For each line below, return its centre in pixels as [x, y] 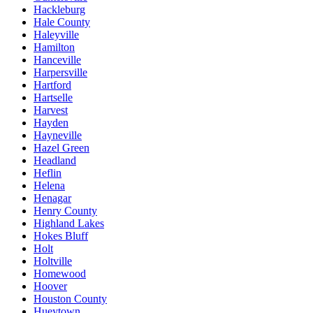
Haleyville [56, 34]
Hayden [51, 122]
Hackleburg [59, 9]
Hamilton [54, 47]
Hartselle [53, 97]
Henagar [52, 198]
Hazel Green [61, 147]
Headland [55, 160]
